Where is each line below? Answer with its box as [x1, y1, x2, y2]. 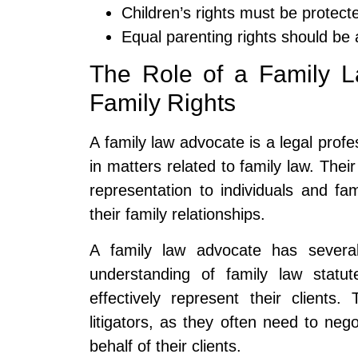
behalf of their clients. [89, 336, 241, 355]
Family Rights [89, 89, 236, 117]
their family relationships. [89, 205, 265, 224]
